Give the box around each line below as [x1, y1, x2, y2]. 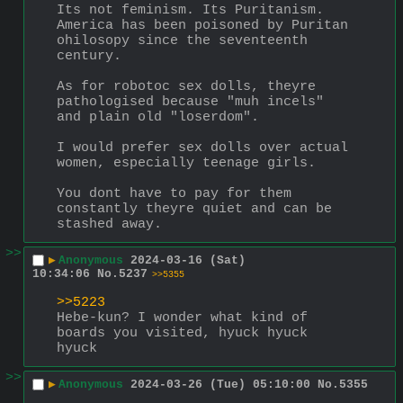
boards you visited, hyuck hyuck [57, 325, 308, 341]
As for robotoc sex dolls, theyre [57, 78, 316, 94]
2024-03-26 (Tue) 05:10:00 [130, 378, 310, 392]
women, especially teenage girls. [57, 155, 316, 171]
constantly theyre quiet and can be [57, 201, 332, 217]
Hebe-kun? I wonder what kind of [57, 309, 308, 326]
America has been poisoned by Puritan [57, 17, 348, 33]
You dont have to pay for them [57, 185, 291, 201]
